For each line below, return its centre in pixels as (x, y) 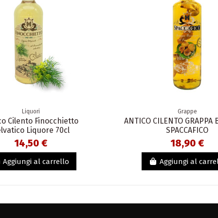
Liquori (31, 112)
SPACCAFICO (187, 130)
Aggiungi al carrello (36, 161)
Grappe (187, 112)
